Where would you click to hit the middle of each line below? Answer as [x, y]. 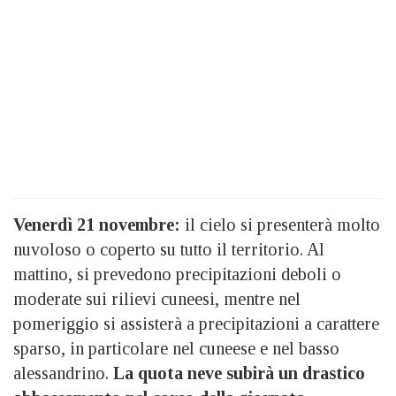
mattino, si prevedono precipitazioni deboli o [177, 274]
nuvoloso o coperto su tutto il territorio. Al [169, 249]
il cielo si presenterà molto [280, 224]
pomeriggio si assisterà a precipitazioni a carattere [196, 323]
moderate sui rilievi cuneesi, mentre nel [157, 298]
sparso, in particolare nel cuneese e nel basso [176, 348]
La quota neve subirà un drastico [239, 373]
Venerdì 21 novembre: [97, 224]
